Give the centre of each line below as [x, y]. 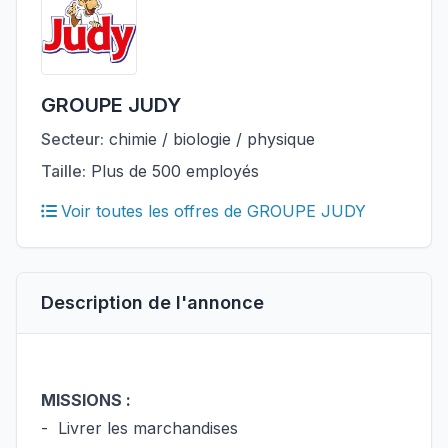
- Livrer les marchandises [139, 428]
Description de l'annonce [152, 302]
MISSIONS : [86, 400]
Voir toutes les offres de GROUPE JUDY [213, 211]
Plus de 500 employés [172, 171]
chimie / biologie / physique [209, 139]
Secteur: [72, 139]
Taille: [63, 171]
